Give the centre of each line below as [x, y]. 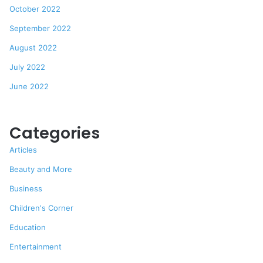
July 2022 [28, 67]
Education [28, 227]
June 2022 [29, 86]
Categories [55, 133]
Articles [23, 150]
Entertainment [36, 247]
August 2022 [33, 48]
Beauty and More [41, 169]
